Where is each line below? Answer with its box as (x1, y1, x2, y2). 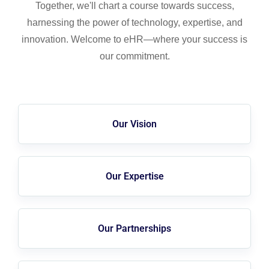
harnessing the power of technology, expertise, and (26, 17, 243, 28)
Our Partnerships (98, 223, 171, 234)
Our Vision (112, 118, 157, 130)
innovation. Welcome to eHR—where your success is (22, 34, 247, 44)
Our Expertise (105, 171, 164, 182)
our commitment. (99, 51, 170, 61)
